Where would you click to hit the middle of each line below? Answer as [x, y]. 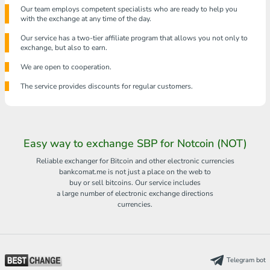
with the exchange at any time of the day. [86, 19]
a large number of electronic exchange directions [135, 194]
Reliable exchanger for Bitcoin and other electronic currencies [135, 161]
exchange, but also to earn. [64, 48]
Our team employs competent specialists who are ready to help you [129, 9]
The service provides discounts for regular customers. [106, 86]
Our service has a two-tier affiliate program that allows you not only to [134, 38]
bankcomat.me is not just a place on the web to [135, 172]
